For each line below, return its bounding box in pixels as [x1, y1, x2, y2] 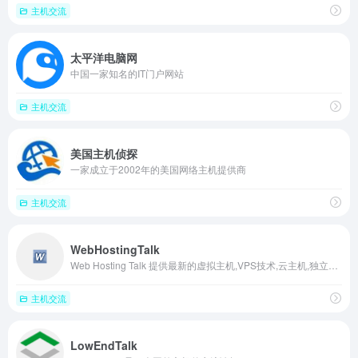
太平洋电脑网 [70, 49, 137, 66]
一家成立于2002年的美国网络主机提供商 [70, 161, 246, 176]
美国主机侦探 [70, 145, 137, 161]
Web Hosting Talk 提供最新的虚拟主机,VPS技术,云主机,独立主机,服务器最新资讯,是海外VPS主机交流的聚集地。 [328, 257, 338, 272]
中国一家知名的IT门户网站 [70, 66, 184, 80]
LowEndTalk [70, 336, 137, 353]
